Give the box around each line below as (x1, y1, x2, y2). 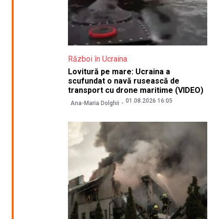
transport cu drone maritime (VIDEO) (67, 86, 203, 95)
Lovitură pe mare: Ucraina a (67, 67, 170, 77)
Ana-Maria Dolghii (70, 99, 119, 107)
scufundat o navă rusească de (67, 76, 179, 86)
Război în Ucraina (67, 54, 127, 64)
